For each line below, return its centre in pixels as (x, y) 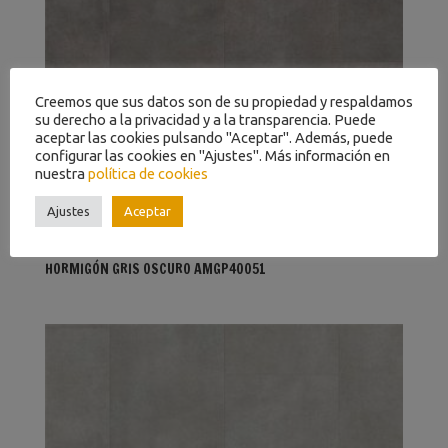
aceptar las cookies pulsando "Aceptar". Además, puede (214, 137)
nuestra (61, 173)
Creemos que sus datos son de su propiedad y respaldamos (224, 101)
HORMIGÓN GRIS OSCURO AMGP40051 (155, 268)
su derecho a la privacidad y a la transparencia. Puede (205, 119)
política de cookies (148, 173)
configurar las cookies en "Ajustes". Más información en (212, 155)
